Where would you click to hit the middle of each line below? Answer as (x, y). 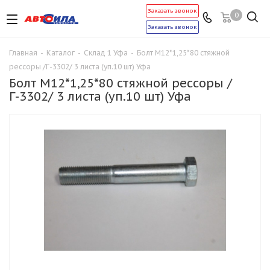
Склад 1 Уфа (106, 53)
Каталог (61, 53)
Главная (23, 53)
